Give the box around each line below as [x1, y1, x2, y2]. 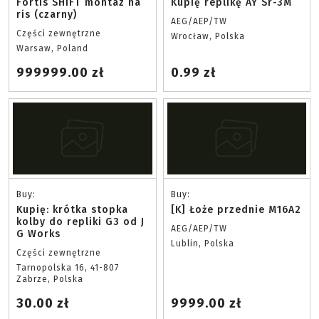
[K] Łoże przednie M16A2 [170, 204, 301, 216]
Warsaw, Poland [16, 43, 88, 53]
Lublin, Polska [170, 239, 234, 249]
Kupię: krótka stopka [16, 204, 128, 216]
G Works [16, 228, 61, 240]
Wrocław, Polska [170, 31, 245, 41]
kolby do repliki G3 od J [16, 216, 145, 228]
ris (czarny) [16, 9, 77, 21]
